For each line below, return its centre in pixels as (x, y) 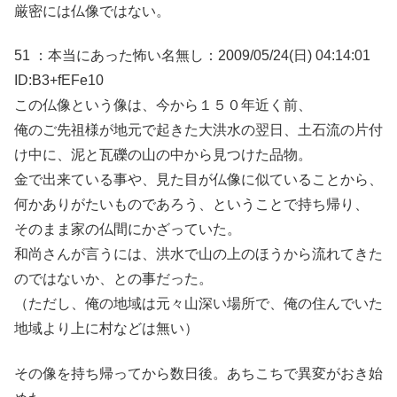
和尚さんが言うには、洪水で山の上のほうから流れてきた (198, 254)
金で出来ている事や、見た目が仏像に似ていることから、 (198, 180)
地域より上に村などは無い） (106, 329)
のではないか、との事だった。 (113, 279)
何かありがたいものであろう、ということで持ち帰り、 (191, 205)
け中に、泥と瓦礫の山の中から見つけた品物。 (163, 155)
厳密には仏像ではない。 (92, 11)
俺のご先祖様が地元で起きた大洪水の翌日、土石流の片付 (198, 130)
